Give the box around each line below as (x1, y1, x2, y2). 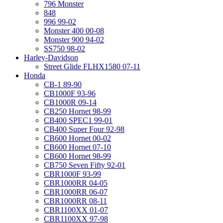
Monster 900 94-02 (44, 35, 104, 44)
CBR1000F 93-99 (44, 170, 101, 178)
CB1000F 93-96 (44, 89, 96, 98)
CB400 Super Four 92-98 (44, 125, 124, 133)
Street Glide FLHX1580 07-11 (44, 62, 140, 71)
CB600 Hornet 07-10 (44, 143, 111, 151)
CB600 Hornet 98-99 (44, 152, 111, 160)
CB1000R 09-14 (44, 98, 97, 107)
